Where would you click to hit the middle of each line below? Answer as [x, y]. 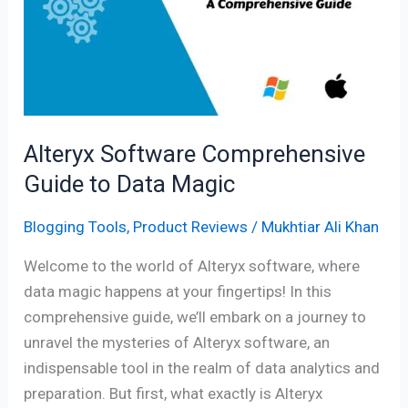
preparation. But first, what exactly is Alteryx [173, 394]
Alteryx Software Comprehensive [195, 153]
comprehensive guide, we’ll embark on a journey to [195, 317]
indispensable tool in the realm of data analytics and [202, 368]
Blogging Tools [76, 227]
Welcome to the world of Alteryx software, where [192, 266]
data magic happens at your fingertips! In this [178, 292]
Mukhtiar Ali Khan [321, 227]
